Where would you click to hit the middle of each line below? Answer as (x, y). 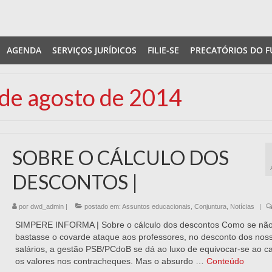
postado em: (102, 206)
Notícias (242, 206)
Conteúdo (225, 261)
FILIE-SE (163, 50)
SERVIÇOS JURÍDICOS (94, 50)
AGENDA (24, 50)
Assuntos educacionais (156, 206)
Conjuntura (210, 206)
